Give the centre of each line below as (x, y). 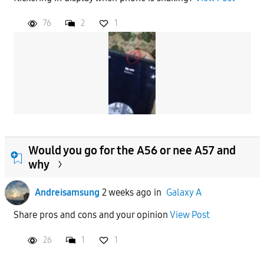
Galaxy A (184, 192)
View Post (189, 214)
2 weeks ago (126, 192)
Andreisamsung (67, 192)
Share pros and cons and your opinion (91, 214)
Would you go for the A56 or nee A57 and (132, 150)
